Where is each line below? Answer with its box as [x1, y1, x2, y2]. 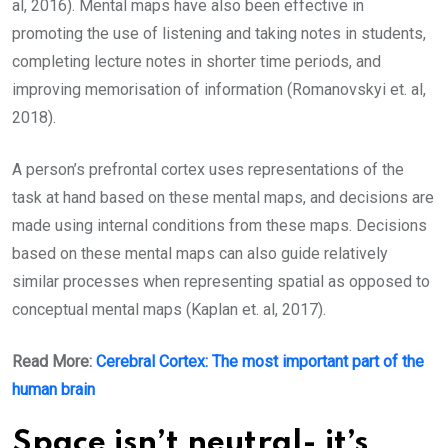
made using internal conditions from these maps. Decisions [12, 215, 427, 235]
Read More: [12, 351, 96, 371]
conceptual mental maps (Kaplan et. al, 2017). [12, 299, 326, 319]
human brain [12, 379, 95, 399]
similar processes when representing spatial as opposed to [12, 271, 430, 291]
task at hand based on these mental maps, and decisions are [12, 187, 434, 207]
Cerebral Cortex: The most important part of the [96, 351, 424, 371]
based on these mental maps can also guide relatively [12, 243, 388, 263]
